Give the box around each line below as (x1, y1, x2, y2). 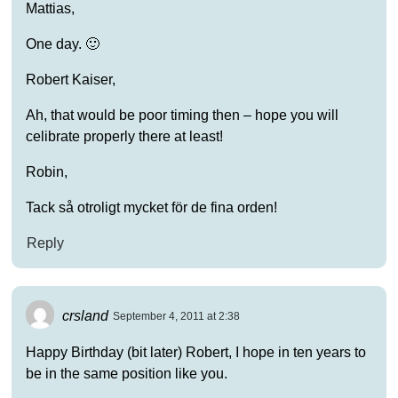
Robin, (25, 163, 68, 179)
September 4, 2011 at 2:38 (112, 310, 240, 323)
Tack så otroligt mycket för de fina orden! (25, 199, 277, 215)
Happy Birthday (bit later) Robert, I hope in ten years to (25, 344, 366, 360)
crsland (61, 307, 108, 323)
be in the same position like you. (25, 365, 227, 381)
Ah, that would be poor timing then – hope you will (25, 107, 338, 123)
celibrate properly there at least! (25, 128, 223, 144)
